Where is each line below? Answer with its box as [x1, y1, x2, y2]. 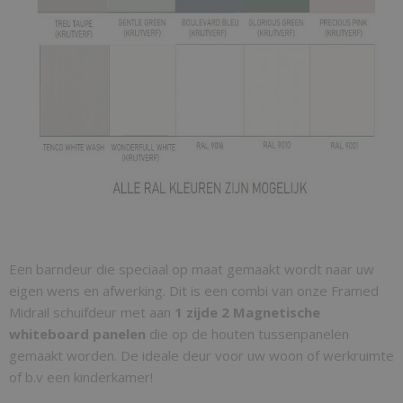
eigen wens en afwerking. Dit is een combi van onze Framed [9, 282, 379, 300]
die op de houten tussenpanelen [149, 325, 349, 343]
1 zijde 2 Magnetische [171, 303, 320, 321]
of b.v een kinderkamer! [9, 368, 153, 386]
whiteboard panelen [9, 325, 149, 343]
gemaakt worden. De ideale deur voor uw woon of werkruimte [9, 346, 394, 364]
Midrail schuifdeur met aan [9, 303, 171, 321]
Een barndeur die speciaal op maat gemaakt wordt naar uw [9, 260, 374, 278]
